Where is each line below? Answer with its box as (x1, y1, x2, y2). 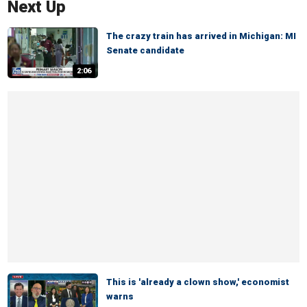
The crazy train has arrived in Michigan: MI (106, 31, 296, 41)
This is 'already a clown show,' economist (106, 277, 289, 287)
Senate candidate (106, 45, 184, 56)
